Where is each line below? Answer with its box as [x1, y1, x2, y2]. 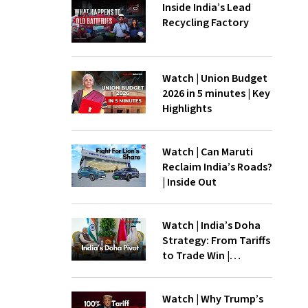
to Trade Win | [162, 248, 230, 263]
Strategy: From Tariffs [162, 233, 270, 248]
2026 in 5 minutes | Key [162, 86, 270, 101]
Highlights [162, 101, 212, 116]
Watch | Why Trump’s [162, 291, 263, 307]
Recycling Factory [162, 15, 249, 30]
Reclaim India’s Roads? [162, 159, 272, 175]
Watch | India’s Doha [162, 218, 261, 233]
